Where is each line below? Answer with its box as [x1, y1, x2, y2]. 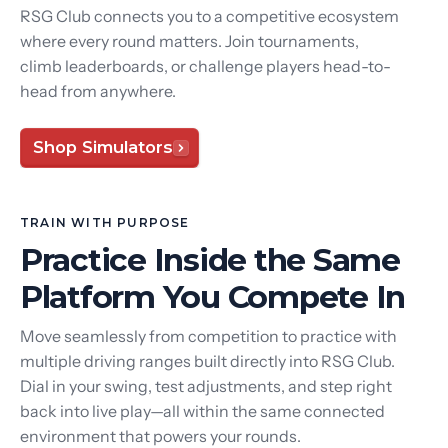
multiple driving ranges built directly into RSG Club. [20, 350, 395, 371]
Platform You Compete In [20, 277, 406, 316]
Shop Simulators [33, 137, 173, 158]
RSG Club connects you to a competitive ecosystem [20, 5, 399, 26]
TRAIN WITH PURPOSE [20, 214, 190, 230]
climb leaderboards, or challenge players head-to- [20, 55, 391, 76]
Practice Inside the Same [20, 240, 400, 279]
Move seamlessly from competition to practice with [20, 325, 397, 346]
